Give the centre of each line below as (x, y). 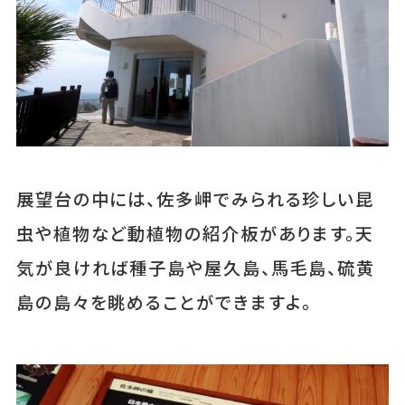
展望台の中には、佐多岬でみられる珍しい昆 (195, 198)
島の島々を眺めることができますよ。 (164, 301)
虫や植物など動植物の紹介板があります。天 (195, 233)
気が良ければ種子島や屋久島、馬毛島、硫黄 (196, 267)
